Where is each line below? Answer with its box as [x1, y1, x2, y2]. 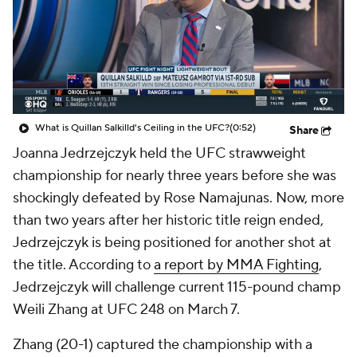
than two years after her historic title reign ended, [13, 211, 324, 229]
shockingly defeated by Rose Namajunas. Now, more [13, 189, 344, 207]
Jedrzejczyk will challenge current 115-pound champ [13, 278, 341, 296]
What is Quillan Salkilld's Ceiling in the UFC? [35, 122, 229, 134]
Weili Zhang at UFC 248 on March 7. [13, 300, 240, 319]
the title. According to [13, 256, 154, 274]
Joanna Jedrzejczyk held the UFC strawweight [13, 144, 306, 163]
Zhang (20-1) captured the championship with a [13, 335, 312, 354]
